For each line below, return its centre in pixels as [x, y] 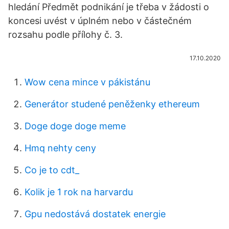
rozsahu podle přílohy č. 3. [65, 35]
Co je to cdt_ [52, 170]
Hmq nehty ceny [60, 148]
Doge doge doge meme [75, 126]
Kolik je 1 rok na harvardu [79, 192]
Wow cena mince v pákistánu [87, 82]
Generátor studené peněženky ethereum [112, 104]
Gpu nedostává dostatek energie [95, 214]
